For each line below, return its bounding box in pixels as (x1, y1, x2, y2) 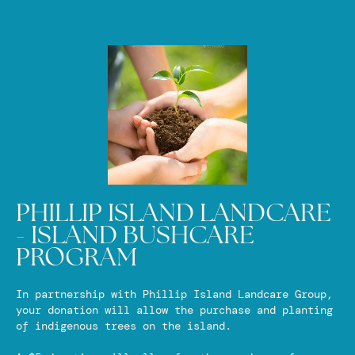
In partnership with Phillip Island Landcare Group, (16, 287, 333, 301)
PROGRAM (16, 246, 138, 272)
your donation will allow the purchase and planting (16, 303, 333, 317)
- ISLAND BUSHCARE (16, 224, 254, 250)
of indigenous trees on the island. (16, 319, 231, 333)
